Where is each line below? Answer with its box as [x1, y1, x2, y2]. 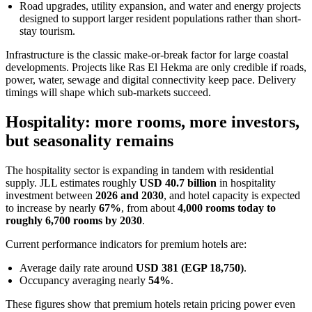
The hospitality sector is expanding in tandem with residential [6, 164, 274, 177]
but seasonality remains [6, 132, 173, 150]
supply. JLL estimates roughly [6, 177, 139, 189]
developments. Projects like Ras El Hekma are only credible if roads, [6, 61, 306, 74]
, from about [121, 202, 178, 214]
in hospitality [217, 177, 276, 189]
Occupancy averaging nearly [19, 274, 148, 287]
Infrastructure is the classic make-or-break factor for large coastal [6, 49, 288, 61]
